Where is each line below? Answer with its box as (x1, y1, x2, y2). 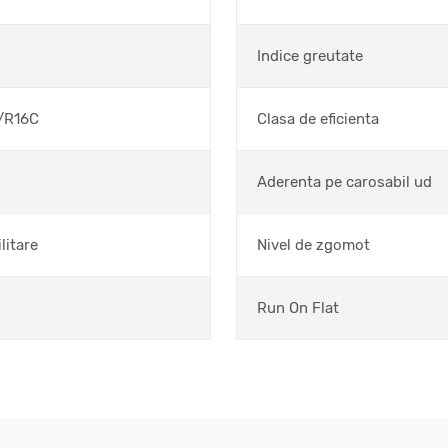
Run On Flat (257, 299, 339, 317)
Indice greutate (257, 47, 363, 65)
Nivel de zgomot (257, 236, 370, 254)
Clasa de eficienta (257, 110, 379, 128)
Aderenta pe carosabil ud (257, 173, 432, 191)
